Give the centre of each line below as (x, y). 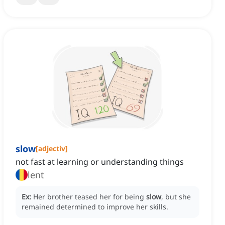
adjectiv (52, 149)
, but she (176, 197)
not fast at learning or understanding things (100, 162)
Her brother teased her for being (90, 197)
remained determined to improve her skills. (95, 207)
